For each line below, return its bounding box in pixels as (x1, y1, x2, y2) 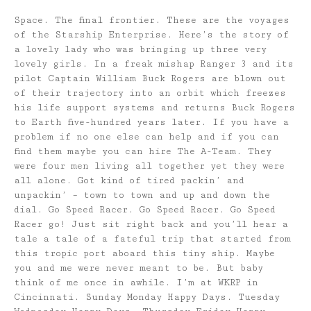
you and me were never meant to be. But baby (14, 262, 263, 274)
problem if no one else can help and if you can (14, 131, 279, 142)
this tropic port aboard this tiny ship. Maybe (14, 247, 275, 259)
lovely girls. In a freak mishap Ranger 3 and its (14, 58, 294, 69)
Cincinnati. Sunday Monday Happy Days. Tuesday (14, 291, 280, 303)
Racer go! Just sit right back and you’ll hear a (14, 218, 288, 230)
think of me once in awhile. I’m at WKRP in (14, 276, 258, 288)
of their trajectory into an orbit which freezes (14, 87, 286, 99)
